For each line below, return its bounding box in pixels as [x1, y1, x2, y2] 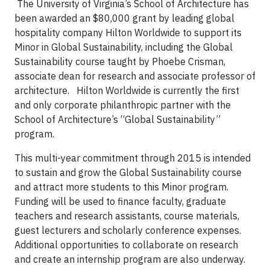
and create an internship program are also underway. [14, 253, 245, 265]
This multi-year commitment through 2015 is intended [14, 152, 251, 164]
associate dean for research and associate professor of [14, 70, 256, 82]
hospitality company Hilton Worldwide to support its [14, 27, 242, 39]
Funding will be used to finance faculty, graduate [14, 195, 226, 207]
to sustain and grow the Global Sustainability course [14, 166, 242, 178]
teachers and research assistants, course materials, [14, 210, 239, 222]
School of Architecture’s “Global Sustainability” [14, 113, 221, 125]
